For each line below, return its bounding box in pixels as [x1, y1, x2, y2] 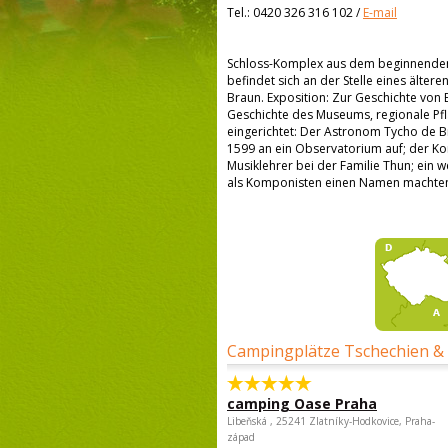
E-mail [363, 4, 397, 21]
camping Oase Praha [227, 394, 377, 413]
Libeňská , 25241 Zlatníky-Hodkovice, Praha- [227, 414, 435, 428]
